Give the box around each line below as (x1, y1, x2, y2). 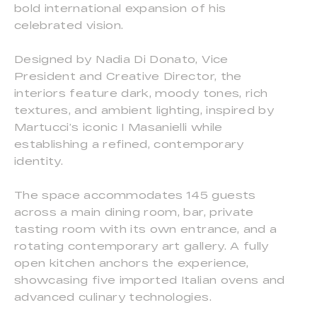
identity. (14, 155, 64, 168)
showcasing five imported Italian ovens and (14, 274, 285, 287)
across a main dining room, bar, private (14, 206, 254, 219)
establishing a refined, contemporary (14, 138, 244, 151)
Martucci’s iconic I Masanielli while (14, 121, 223, 134)
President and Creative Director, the (14, 70, 242, 83)
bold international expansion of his (14, 2, 226, 15)
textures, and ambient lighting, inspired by (14, 104, 275, 117)
